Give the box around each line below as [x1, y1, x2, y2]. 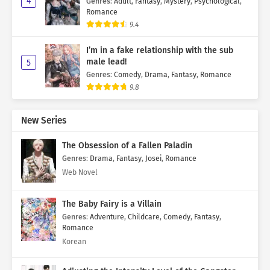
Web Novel [62, 168, 98, 177]
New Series [21, 115, 66, 127]
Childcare [128, 212, 160, 222]
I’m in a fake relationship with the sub [86, 45, 233, 56]
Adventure [90, 212, 124, 222]
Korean [62, 237, 86, 246]
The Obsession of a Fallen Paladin [62, 140, 192, 151]
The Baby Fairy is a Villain [62, 199, 162, 210]
